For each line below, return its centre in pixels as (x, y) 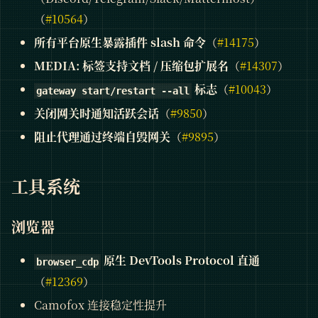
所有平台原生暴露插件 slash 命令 (120, 43)
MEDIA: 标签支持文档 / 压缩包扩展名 (131, 66)
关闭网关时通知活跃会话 (97, 114)
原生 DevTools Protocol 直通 (181, 261)
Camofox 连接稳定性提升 (100, 305)
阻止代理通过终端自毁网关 (102, 137)
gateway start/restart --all (113, 91)
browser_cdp (68, 262)
